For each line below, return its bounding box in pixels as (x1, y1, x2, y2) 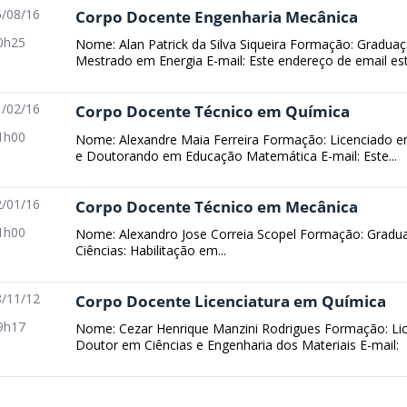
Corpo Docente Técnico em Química (75, 101, 351, 123)
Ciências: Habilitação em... (75, 242, 227, 260)
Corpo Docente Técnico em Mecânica (75, 195, 359, 217)
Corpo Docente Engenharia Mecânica (75, 6, 359, 27)
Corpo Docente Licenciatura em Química (75, 291, 387, 313)
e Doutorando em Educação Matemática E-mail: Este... (75, 146, 398, 164)
